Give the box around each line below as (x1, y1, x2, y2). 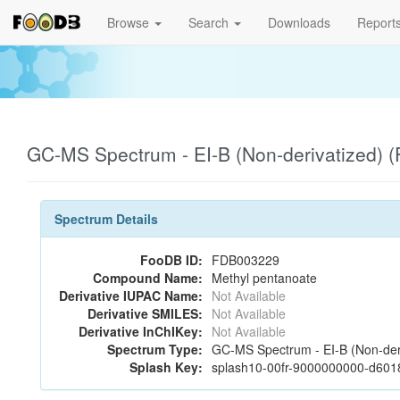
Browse (107, 13, 153, 31)
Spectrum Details (54, 210, 158, 228)
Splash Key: (129, 358, 203, 376)
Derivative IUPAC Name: (59, 287, 203, 304)
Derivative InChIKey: (79, 322, 203, 340)
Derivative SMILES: (87, 304, 203, 322)
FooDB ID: (140, 251, 203, 269)
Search (188, 13, 232, 31)
